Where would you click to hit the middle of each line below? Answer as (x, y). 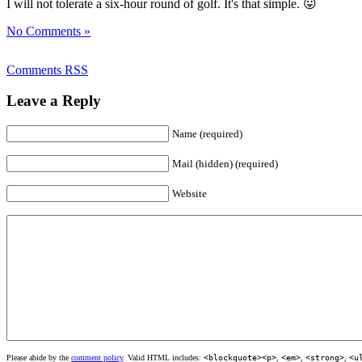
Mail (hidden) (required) (225, 164)
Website (189, 194)
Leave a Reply (54, 101)
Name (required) (207, 134)
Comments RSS (47, 69)
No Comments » (48, 31)
